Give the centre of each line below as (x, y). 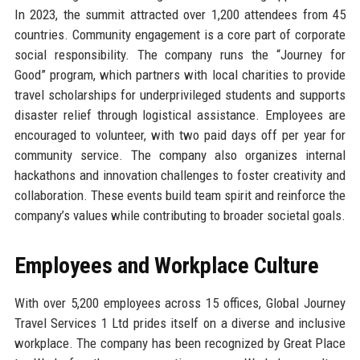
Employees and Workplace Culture (166, 265)
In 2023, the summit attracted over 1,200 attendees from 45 (180, 14)
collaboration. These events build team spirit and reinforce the (180, 195)
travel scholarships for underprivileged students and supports (180, 94)
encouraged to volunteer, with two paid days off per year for (180, 135)
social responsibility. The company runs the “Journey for (180, 54)
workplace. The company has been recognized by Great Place (180, 343)
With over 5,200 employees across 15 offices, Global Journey (180, 303)
